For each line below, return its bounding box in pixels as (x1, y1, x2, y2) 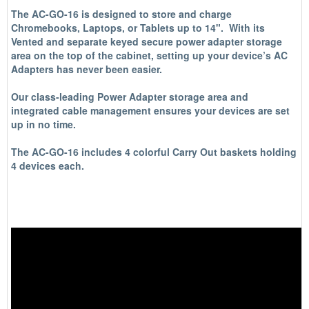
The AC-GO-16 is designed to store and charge (11, 7, 232, 21)
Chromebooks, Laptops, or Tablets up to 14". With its (11, 21, 265, 34)
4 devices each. (11, 159, 84, 172)
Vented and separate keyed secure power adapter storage (11, 34, 282, 48)
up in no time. (11, 117, 76, 131)
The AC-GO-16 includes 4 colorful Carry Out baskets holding (11, 145, 297, 159)
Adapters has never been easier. (11, 62, 162, 76)
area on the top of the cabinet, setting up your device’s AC (11, 48, 288, 62)
